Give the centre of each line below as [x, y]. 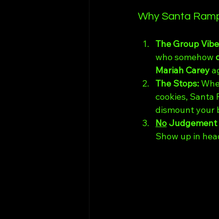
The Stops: [178, 84]
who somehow [186, 57]
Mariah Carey [183, 70]
